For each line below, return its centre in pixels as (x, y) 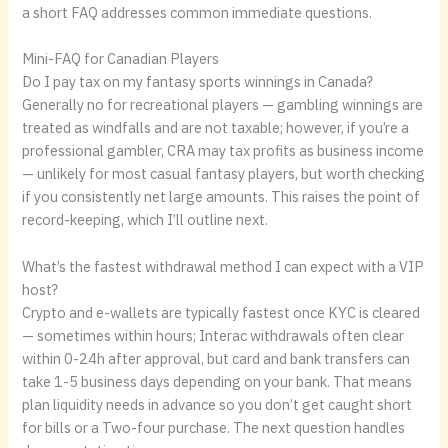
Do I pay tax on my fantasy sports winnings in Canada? (198, 82)
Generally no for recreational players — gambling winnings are (223, 105)
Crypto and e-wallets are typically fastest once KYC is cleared (221, 312)
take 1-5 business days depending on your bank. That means (217, 381)
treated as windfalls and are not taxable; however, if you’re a (216, 128)
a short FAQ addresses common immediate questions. (197, 12)
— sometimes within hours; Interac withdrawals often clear (213, 335)
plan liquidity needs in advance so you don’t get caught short (217, 404)
